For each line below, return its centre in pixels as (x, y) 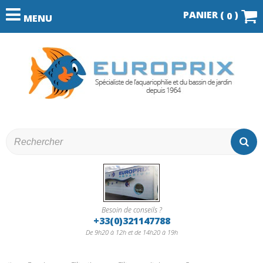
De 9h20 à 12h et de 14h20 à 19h (131, 232)
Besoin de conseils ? (131, 210)
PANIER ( (205, 15)
